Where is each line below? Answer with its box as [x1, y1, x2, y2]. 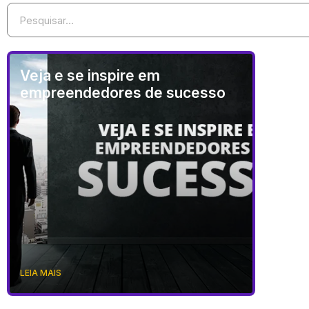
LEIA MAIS [20, 268, 61, 278]
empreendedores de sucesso [20, 84, 226, 101]
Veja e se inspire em [20, 67, 160, 84]
